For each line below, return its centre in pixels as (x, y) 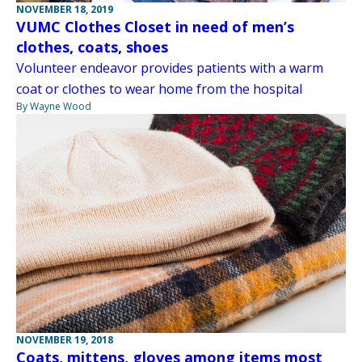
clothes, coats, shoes (92, 46)
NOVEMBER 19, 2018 (65, 339)
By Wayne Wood (54, 106)
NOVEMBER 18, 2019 (65, 9)
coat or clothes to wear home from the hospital (159, 88)
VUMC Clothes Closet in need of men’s (155, 26)
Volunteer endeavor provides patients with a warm (170, 67)
